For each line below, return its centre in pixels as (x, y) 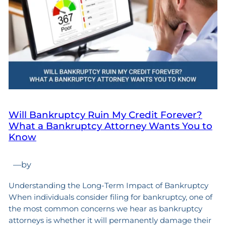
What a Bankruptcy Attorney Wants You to (110, 126)
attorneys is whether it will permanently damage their (110, 220)
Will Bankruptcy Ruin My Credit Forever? (105, 115)
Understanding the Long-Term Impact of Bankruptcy (108, 185)
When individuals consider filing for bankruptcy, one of (110, 197)
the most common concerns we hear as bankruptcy (105, 208)
